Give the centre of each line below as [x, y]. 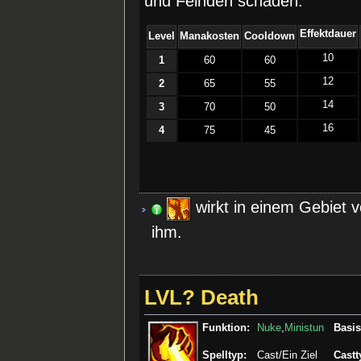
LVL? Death [202, 297]
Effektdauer [328, 33]
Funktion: [226, 328]
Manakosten [210, 36]
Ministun [305, 328]
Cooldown [270, 36]
